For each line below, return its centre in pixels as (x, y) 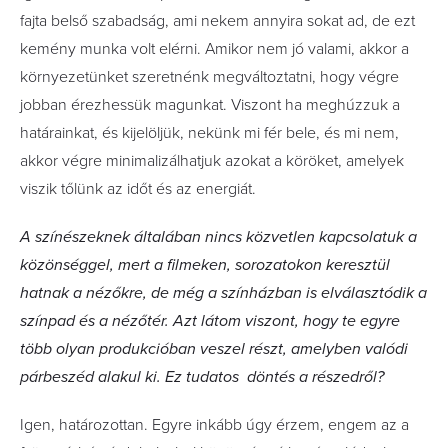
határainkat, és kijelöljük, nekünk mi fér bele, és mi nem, (209, 133)
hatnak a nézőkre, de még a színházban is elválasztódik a (223, 293)
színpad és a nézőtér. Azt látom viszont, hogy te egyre (210, 321)
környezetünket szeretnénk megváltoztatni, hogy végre (209, 77)
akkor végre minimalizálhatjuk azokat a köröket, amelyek (212, 161)
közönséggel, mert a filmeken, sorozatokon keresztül (205, 265)
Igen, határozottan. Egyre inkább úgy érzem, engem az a (214, 425)
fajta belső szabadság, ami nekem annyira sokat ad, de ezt (217, 21)
